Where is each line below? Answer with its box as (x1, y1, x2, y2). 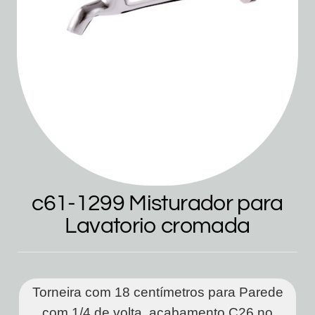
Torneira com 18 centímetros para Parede (32, 285, 283, 300)
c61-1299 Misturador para (32, 192, 283, 215)
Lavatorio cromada (65, 214, 250, 238)
